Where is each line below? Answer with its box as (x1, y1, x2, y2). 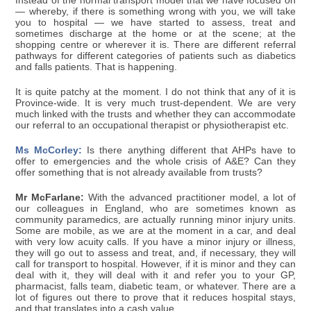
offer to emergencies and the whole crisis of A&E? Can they (15, 156, 296, 167)
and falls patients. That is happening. (15, 62, 178, 73)
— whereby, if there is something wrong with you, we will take (15, 6, 296, 17)
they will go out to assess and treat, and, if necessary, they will (15, 248, 296, 259)
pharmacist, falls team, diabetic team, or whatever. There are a (15, 281, 296, 292)
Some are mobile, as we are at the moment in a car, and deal (15, 226, 296, 237)
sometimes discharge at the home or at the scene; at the (15, 28, 296, 40)
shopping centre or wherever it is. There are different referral (15, 40, 296, 51)
